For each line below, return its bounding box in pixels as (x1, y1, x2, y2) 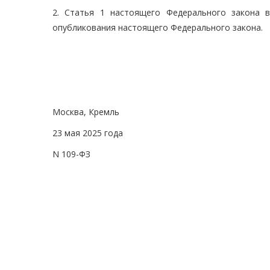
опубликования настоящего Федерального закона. (52, 22, 263, 34)
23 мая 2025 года (52, 127, 123, 139)
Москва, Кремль (52, 106, 119, 118)
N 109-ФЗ (52, 148, 90, 160)
